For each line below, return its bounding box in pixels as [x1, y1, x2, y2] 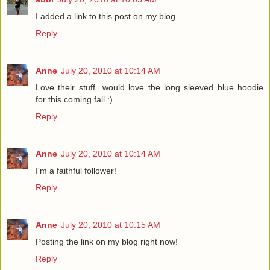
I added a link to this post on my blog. [36, 11, 178, 22]
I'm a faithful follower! [36, 166, 116, 176]
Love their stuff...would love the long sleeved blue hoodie [36, 83, 263, 93]
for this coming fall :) [36, 95, 113, 105]
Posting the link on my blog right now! [36, 237, 178, 247]
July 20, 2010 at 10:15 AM [61, 220, 160, 230]
